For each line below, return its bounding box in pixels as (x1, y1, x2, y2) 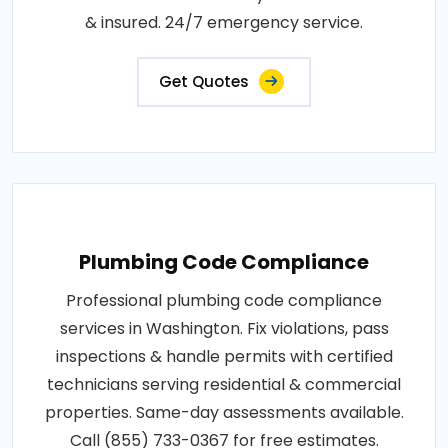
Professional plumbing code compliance (66, 288, 382, 312)
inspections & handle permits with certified (55, 344, 393, 368)
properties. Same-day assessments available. (44, 400, 404, 424)
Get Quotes (159, 70, 249, 92)
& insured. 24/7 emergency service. (85, 10, 363, 34)
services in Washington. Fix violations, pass (59, 316, 389, 340)
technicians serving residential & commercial (47, 372, 401, 396)
